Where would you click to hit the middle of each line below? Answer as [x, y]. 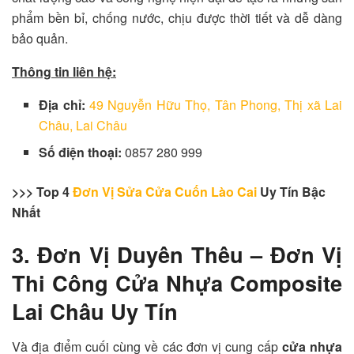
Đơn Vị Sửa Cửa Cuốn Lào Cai [165, 191]
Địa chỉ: [64, 104]
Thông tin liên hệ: [64, 71]
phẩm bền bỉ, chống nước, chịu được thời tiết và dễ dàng [177, 17]
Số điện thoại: [82, 152]
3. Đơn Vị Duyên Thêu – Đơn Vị [177, 254]
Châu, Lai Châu [83, 125]
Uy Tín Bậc [291, 191]
